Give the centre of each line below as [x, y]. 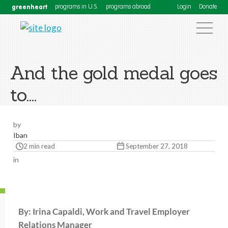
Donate [208, 7]
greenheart [29, 7]
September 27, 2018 [156, 146]
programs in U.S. [76, 7]
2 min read [39, 146]
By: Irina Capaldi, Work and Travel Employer [104, 211]
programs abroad [128, 7]
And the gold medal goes [114, 73]
